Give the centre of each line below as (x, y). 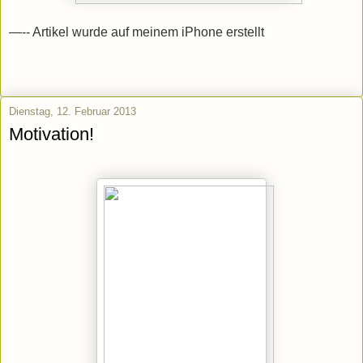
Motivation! (51, 135)
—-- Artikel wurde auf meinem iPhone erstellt (137, 32)
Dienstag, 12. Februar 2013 (73, 112)
